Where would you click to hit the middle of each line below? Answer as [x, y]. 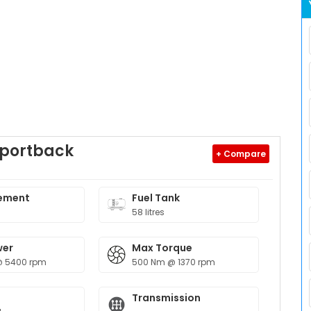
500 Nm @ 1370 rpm [174, 262]
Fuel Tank [156, 198]
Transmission [167, 298]
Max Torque [162, 248]
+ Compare [241, 154]
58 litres [149, 212]
